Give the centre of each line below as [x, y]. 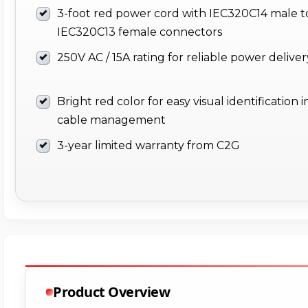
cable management [111, 120]
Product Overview [111, 292]
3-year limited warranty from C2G [148, 146]
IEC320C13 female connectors [140, 32]
